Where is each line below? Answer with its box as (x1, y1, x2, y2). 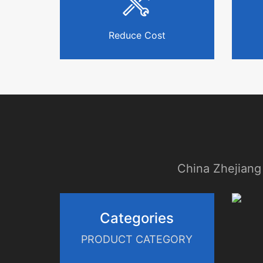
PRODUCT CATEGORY (81, 233, 193, 245)
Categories (100, 210, 174, 227)
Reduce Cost (108, 29, 166, 41)
